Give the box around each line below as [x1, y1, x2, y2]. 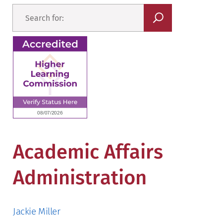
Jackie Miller [13, 206, 60, 217]
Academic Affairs [13, 140, 163, 164]
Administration [13, 166, 147, 190]
